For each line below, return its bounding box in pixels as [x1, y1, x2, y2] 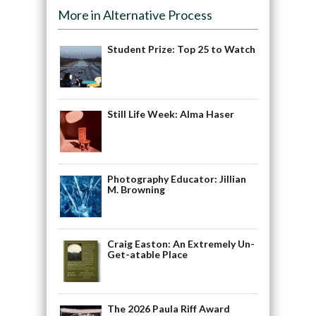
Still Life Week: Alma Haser [107, 108, 234, 121]
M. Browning [107, 183, 165, 196]
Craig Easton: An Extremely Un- [107, 238, 255, 250]
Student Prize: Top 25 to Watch [107, 43, 255, 56]
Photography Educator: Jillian [107, 173, 246, 186]
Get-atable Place [107, 248, 188, 261]
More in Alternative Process [57, 7, 212, 23]
